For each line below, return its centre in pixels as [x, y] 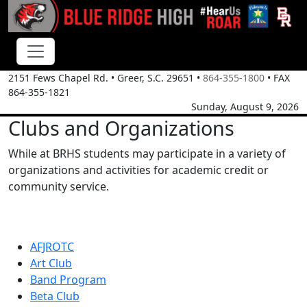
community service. [59, 187]
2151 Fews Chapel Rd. [58, 78]
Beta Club [55, 296]
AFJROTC [52, 247]
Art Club [51, 263]
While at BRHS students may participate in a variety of [147, 154]
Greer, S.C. [140, 78]
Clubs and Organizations [121, 128]
